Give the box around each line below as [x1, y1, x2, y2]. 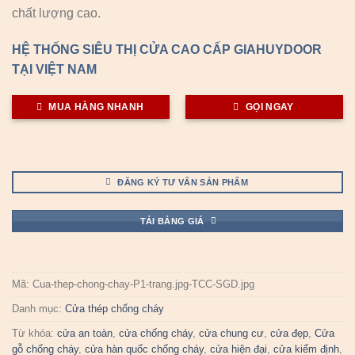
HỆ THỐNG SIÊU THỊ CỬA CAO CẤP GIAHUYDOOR [12, 42, 322, 56]
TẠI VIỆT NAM [12, 62, 97, 76]
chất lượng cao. [12, 6, 101, 20]
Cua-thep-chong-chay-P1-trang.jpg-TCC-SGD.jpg [32, 278, 254, 291]
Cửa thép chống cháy [65, 303, 164, 315]
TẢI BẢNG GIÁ [139, 216, 204, 226]
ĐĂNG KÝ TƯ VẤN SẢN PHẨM [117, 177, 249, 187]
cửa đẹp [270, 327, 308, 340]
